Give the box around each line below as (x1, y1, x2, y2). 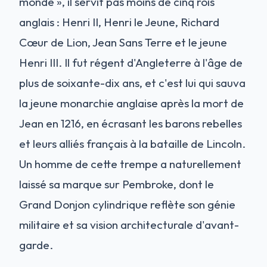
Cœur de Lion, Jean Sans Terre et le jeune (19, 35, 227, 50)
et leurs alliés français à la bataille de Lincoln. (19, 136, 246, 151)
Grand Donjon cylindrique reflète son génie (19, 197, 235, 212)
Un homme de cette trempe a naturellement (19, 157, 241, 172)
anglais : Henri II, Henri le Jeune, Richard (19, 15, 219, 30)
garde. (19, 238, 53, 253)
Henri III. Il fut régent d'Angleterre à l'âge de (19, 55, 243, 70)
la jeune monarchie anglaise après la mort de (19, 96, 244, 111)
